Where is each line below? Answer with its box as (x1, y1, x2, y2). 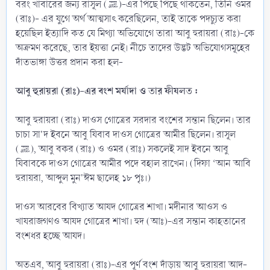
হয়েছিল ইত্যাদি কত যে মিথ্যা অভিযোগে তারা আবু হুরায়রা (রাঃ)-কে (16, 26, 254, 40)
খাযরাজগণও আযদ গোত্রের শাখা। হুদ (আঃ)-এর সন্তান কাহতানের (16, 214, 246, 228)
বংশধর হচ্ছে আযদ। (16, 228, 85, 243)
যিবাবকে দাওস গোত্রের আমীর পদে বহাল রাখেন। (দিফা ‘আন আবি (16, 156, 251, 171)
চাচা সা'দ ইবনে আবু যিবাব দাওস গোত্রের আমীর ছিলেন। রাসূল (16, 127, 236, 142)
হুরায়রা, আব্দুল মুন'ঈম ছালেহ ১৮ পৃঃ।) (16, 171, 151, 185)
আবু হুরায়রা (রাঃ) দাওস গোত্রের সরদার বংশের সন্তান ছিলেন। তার (16, 113, 251, 127)
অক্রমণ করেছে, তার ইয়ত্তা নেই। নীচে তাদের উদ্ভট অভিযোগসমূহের (16, 40, 250, 55)
